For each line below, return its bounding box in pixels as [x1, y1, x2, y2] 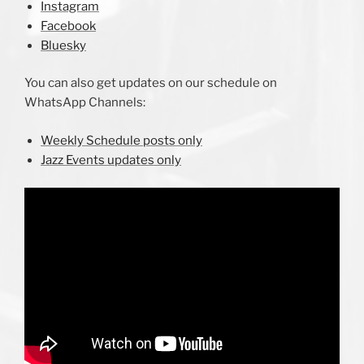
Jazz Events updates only [41, 152, 181, 167]
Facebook [41, 18, 96, 33]
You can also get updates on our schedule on [24, 76, 277, 91]
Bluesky [41, 37, 86, 53]
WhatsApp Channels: [24, 95, 145, 110]
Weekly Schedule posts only [41, 132, 202, 148]
